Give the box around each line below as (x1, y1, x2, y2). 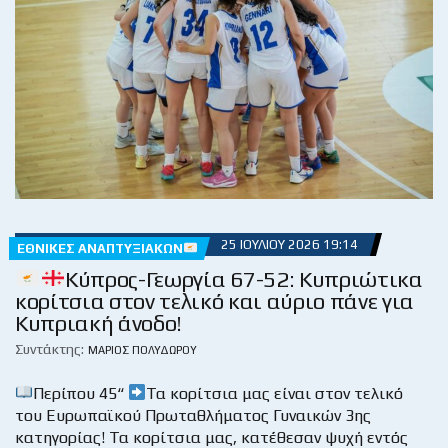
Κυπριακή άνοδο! (15, 309, 183, 336)
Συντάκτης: (15, 340, 84, 357)
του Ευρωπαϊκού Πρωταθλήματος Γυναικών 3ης (15, 405, 371, 425)
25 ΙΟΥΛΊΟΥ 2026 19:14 (220, 236, 358, 252)
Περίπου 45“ (33, 383, 129, 403)
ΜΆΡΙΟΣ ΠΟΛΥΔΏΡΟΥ (88, 343, 197, 356)
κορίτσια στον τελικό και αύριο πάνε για (15, 287, 415, 314)
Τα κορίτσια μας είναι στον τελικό (146, 383, 404, 403)
